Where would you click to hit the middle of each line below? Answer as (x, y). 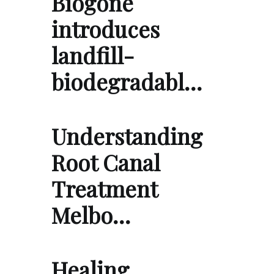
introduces (106, 29)
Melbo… (91, 215)
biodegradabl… (127, 82)
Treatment (104, 189)
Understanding (127, 136)
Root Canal (106, 162)
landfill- (93, 55)
